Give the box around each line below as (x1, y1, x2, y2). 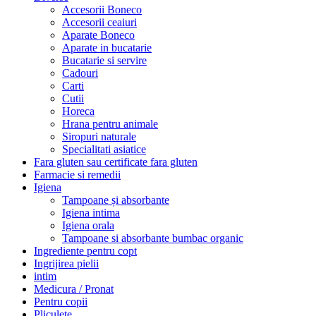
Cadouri (62, 66, 98, 79)
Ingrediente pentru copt (34, 244, 137, 257)
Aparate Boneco (62, 28, 135, 41)
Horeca (62, 104, 95, 117)
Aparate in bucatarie (62, 41, 152, 54)
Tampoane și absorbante (62, 193, 169, 206)
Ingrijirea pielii (34, 257, 99, 269)
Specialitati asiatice (62, 142, 146, 155)
